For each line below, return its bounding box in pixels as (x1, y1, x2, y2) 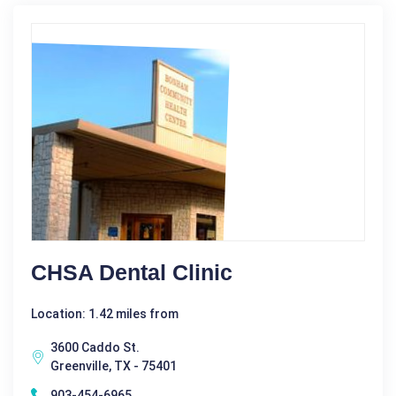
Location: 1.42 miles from (31, 306, 179, 321)
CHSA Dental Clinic (31, 259, 232, 285)
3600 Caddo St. (50, 339, 140, 354)
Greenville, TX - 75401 (50, 358, 177, 373)
